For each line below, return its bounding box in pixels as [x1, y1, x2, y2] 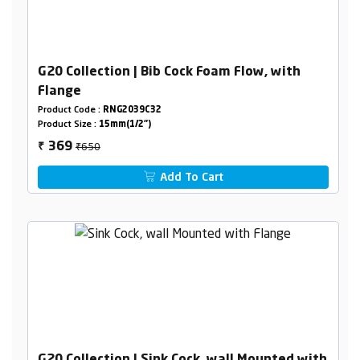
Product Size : [37, 121, 99, 130]
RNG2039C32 [102, 106, 162, 116]
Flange [37, 85, 81, 99]
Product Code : [37, 106, 103, 116]
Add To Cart [157, 172, 224, 184]
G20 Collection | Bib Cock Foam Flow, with [37, 66, 301, 80]
